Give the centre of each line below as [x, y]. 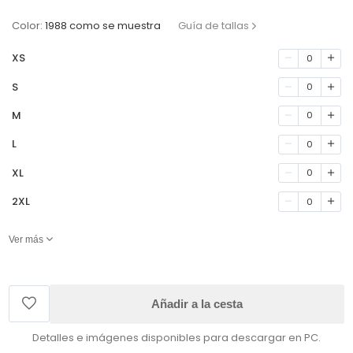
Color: [28, 26]
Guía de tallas [214, 26]
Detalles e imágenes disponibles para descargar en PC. [176, 337]
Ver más [26, 239]
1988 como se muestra [103, 26]
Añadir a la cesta [197, 303]
